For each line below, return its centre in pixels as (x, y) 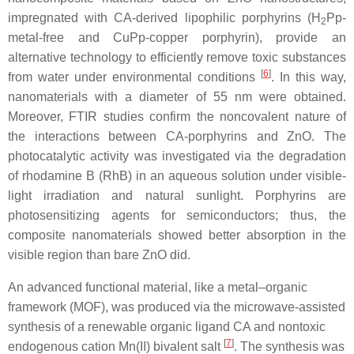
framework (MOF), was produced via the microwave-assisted (177, 307)
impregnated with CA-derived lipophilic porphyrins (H (164, 18)
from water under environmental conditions (134, 77)
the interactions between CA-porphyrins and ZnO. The (177, 137)
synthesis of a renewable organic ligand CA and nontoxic (167, 327)
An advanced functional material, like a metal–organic (158, 288)
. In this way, (309, 77)
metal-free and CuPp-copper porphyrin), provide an (177, 38)
